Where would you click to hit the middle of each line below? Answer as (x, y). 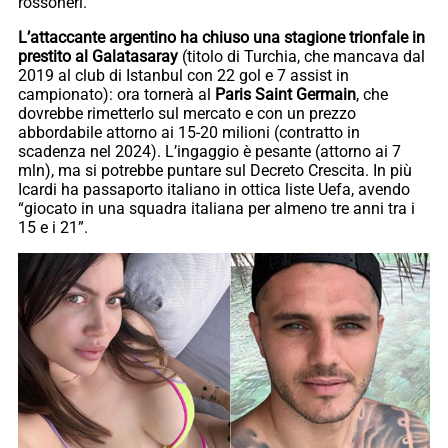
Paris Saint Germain (285, 95)
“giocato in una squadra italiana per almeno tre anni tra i (216, 209)
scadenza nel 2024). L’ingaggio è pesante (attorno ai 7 (209, 152)
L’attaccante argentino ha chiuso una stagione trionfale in (221, 38)
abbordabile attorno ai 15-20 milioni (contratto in (189, 133)
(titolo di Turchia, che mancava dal (301, 57)
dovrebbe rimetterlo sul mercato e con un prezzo (187, 114)
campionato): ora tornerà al (116, 95)
